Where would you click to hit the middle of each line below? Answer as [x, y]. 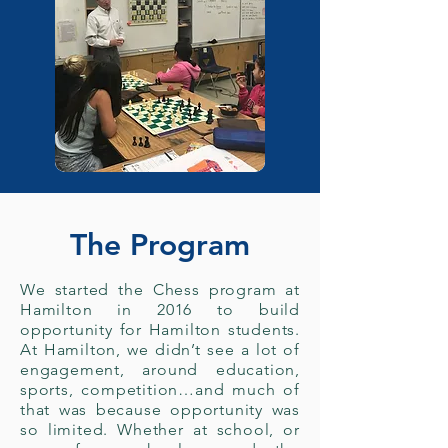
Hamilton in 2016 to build [160, 309]
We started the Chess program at [160, 289]
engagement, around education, [160, 369]
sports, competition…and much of [160, 389]
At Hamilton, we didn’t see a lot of [160, 349]
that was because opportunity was [160, 409]
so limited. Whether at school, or [160, 429]
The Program [160, 245]
